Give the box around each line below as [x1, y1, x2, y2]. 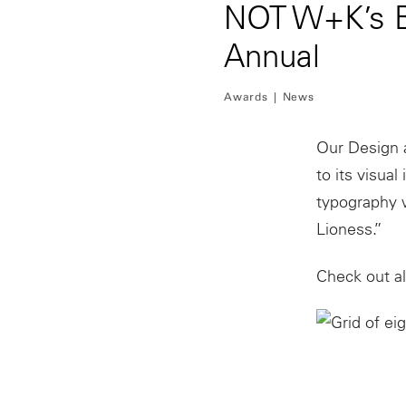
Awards [224, 90, 268, 103]
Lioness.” [315, 218, 382, 239]
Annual [224, 36, 320, 75]
